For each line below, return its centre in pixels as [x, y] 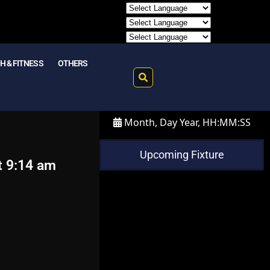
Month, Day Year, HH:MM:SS [186, 122]
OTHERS [73, 63]
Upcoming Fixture [182, 155]
